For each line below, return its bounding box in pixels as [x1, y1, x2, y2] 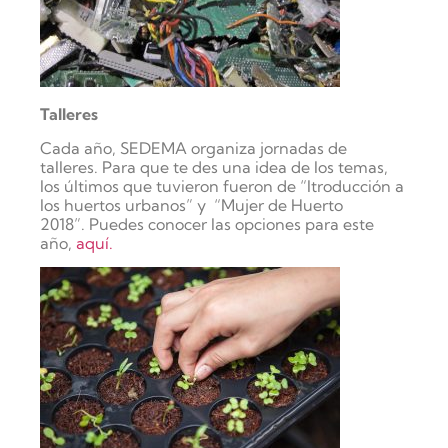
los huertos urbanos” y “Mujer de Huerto [40, 194, 343, 215]
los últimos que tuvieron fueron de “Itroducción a [40, 175, 404, 196]
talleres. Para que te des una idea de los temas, [40, 156, 388, 177]
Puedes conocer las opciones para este [89, 213, 374, 234]
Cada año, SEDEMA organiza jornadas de [40, 137, 347, 158]
